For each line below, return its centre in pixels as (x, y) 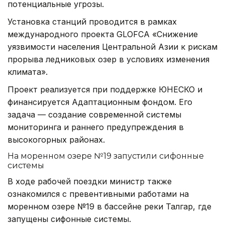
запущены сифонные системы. (69, 219)
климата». (28, 72)
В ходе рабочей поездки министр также (90, 181)
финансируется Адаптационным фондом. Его (100, 102)
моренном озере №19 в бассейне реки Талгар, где (109, 206)
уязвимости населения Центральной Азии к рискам (113, 46)
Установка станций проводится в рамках (92, 21)
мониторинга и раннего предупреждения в (96, 127)
